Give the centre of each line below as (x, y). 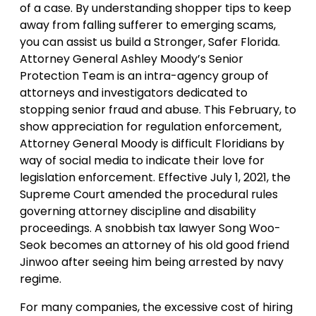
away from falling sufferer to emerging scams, (148, 25)
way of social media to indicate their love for (142, 161)
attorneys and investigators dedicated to (134, 93)
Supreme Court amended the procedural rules (149, 195)
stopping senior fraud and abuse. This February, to (158, 110)
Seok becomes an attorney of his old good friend (154, 245)
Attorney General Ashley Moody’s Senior (132, 59)
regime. (41, 279)
